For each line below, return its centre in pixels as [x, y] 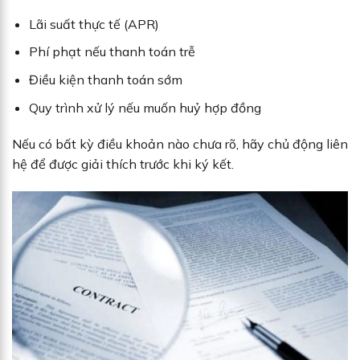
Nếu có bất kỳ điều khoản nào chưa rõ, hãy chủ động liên [180, 144]
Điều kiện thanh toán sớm [105, 80]
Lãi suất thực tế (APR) [94, 24]
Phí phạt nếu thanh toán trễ [112, 52]
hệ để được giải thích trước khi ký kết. [123, 164]
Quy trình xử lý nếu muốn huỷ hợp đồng [145, 107]
